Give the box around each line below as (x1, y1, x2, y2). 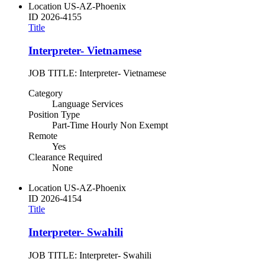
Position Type (28, 109, 80, 120)
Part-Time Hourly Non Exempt (52, 120, 168, 131)
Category (28, 88, 63, 99)
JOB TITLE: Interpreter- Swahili (28, 250, 151, 260)
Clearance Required (28, 152, 102, 163)
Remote (28, 131, 57, 141)
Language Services (52, 99, 123, 109)
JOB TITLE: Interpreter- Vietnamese (28, 68, 166, 79)
